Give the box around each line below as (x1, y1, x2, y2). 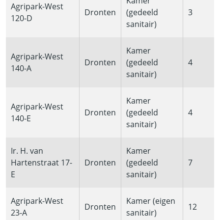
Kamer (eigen (126, 195, 175, 207)
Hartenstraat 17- (11, 157, 72, 168)
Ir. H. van (11, 145, 43, 157)
